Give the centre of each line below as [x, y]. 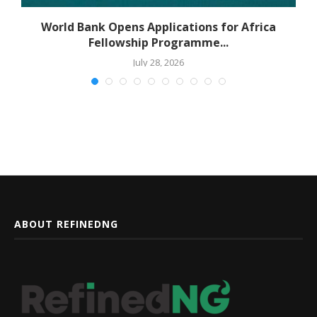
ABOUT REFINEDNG [66, 224]
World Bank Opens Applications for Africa [158, 27]
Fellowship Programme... [158, 43]
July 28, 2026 [158, 63]
